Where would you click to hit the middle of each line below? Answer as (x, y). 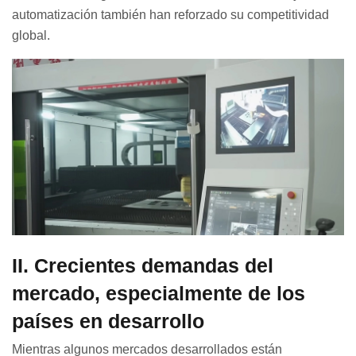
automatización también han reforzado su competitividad (170, 15)
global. (31, 36)
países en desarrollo (108, 321)
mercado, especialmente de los (159, 293)
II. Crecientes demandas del (143, 265)
